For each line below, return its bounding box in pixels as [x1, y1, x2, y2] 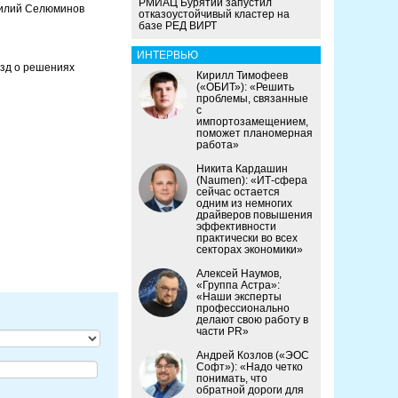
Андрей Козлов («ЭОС [196, 349, 309, 362]
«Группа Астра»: [196, 279, 280, 292]
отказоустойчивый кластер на [139, 8, 290, 21]
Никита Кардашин [196, 163, 288, 176]
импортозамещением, [196, 115, 308, 129]
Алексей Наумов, [196, 267, 282, 281]
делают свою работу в [196, 314, 308, 327]
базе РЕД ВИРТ [139, 20, 217, 33]
